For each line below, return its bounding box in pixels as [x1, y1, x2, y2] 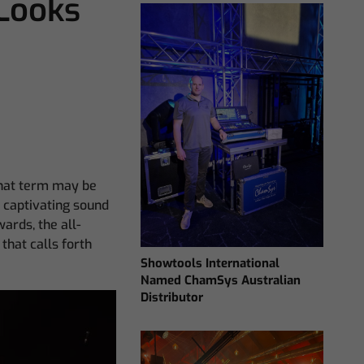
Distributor [141, 288, 204, 305]
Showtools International [141, 254, 280, 271]
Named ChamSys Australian [141, 271, 301, 288]
